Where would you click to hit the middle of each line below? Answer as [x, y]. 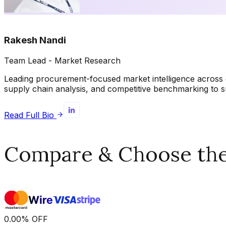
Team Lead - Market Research [62, 60]
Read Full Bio [29, 115]
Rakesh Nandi [35, 40]
